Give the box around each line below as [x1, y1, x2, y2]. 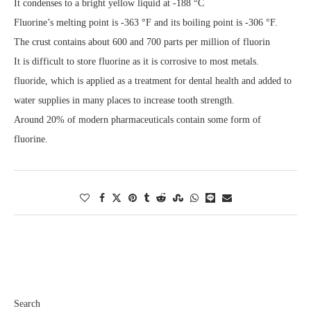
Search [14, 298, 40, 309]
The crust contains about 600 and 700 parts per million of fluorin [14, 36, 270, 47]
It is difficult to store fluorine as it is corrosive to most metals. [14, 56, 259, 67]
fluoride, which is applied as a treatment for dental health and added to [14, 75, 292, 86]
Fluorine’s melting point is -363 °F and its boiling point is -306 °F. [14, 17, 278, 28]
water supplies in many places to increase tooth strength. [14, 94, 235, 106]
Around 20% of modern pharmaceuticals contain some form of [14, 114, 261, 125]
